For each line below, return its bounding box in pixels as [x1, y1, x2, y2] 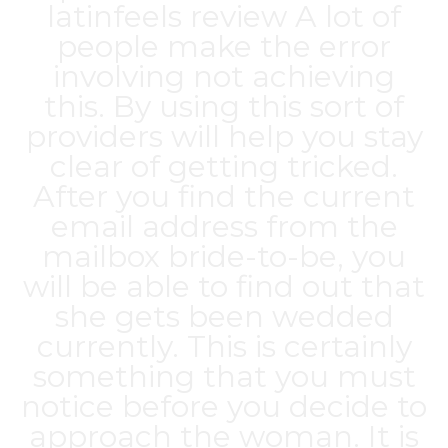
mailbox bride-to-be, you [42, 238, 406, 275]
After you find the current [33, 178, 415, 215]
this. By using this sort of [44, 88, 404, 125]
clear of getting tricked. [50, 148, 398, 185]
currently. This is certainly [36, 328, 412, 365]
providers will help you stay [25, 118, 423, 155]
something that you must [32, 358, 416, 395]
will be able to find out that [23, 268, 425, 305]
